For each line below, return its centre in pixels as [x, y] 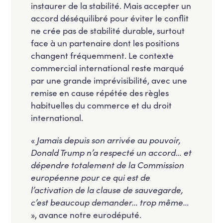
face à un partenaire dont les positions [105, 43]
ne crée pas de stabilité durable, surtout [108, 30]
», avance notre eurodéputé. [86, 214]
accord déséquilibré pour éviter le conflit [110, 18]
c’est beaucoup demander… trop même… [110, 202]
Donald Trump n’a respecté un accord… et [111, 152]
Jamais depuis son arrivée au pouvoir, [109, 140]
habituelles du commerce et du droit [102, 105]
